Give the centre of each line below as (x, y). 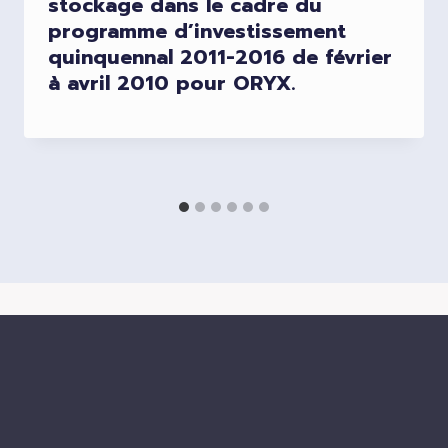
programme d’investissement (197, 30)
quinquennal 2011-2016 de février (220, 56)
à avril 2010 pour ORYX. (171, 82)
